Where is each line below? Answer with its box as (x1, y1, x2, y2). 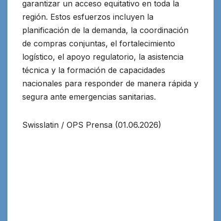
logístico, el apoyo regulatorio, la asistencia (22, 52, 184, 62)
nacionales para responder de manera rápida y (22, 78, 198, 89)
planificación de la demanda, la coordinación (22, 25, 188, 36)
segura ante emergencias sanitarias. (22, 92, 156, 102)
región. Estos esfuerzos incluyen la (22, 12, 153, 22)
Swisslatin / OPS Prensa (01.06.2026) (22, 120, 161, 130)
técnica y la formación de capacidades (22, 65, 165, 75)
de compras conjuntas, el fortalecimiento (22, 38, 175, 49)
